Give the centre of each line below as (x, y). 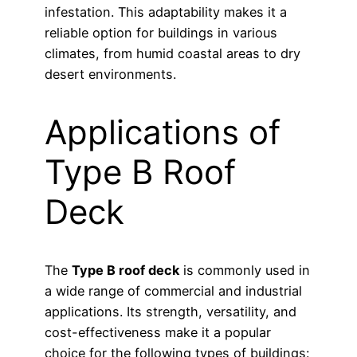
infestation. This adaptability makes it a (166, 12)
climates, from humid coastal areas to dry (173, 54)
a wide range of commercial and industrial (173, 290)
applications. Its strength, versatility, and (171, 311)
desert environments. (110, 75)
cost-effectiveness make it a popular (158, 332)
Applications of (163, 131)
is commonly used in (245, 270)
